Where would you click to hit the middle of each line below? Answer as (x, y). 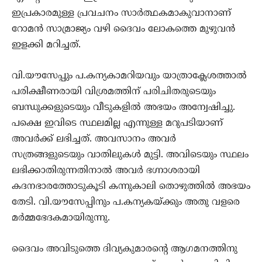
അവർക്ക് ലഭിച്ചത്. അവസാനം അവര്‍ (94, 139)
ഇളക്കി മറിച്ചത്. (46, 45)
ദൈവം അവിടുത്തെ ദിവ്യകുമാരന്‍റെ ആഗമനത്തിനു (125, 249)
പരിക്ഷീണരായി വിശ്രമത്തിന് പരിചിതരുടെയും (114, 92)
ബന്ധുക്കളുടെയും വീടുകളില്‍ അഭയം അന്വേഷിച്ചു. (123, 108)
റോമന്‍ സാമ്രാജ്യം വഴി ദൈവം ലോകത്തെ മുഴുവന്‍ (123, 30)
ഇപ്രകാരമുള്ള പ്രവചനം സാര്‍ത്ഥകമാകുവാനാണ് (121, 14)
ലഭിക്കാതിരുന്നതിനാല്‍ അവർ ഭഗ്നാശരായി (106, 171)
